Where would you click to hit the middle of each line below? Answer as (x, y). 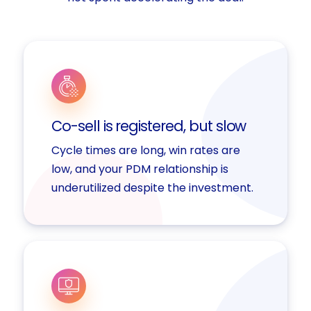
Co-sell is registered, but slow (149, 126)
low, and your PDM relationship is (140, 169)
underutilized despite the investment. (152, 187)
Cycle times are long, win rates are (145, 150)
